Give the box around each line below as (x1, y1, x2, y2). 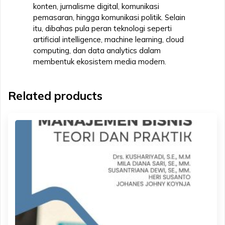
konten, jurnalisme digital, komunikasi (33, 1, 159, 11)
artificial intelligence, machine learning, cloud (33, 34, 184, 44)
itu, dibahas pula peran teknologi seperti (33, 23, 172, 33)
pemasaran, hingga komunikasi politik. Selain (33, 12, 185, 22)
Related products (8, 88, 102, 103)
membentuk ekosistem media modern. (33, 56, 166, 66)
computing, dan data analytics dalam (33, 45, 161, 55)
